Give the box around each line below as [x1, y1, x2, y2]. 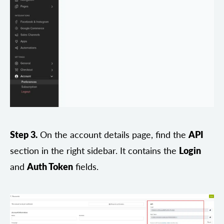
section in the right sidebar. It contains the [10, 145, 179, 156]
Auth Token [27, 161, 73, 172]
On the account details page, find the [37, 129, 188, 140]
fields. [73, 161, 98, 172]
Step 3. [10, 129, 37, 140]
